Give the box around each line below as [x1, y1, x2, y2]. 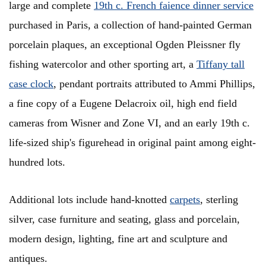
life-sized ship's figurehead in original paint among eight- [9, 137, 256, 149]
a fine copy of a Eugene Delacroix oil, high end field [9, 97, 237, 110]
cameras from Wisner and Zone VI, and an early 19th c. [9, 117, 250, 129]
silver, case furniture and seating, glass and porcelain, [9, 213, 240, 226]
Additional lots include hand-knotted [9, 194, 170, 206]
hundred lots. [9, 156, 65, 169]
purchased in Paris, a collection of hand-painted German [9, 19, 252, 31]
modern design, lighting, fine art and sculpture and [9, 233, 227, 245]
